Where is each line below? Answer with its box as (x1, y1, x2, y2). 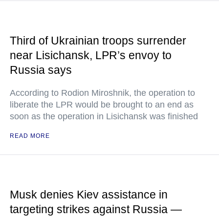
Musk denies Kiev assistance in (10, 188, 168, 201)
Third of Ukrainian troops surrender (10, 34, 186, 47)
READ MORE (10, 132, 50, 139)
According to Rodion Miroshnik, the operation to (10, 88, 195, 98)
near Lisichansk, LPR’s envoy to (10, 49, 172, 62)
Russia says (10, 64, 72, 76)
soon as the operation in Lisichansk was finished (10, 111, 198, 121)
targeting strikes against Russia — (10, 203, 182, 216)
